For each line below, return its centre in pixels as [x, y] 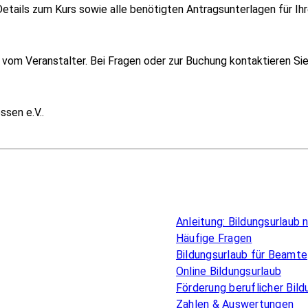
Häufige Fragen [214, 238]
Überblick [205, 204]
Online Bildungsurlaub [229, 271]
